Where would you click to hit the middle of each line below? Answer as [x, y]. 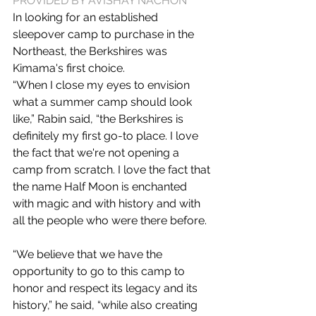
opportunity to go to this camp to [100, 271]
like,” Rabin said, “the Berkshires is [99, 119]
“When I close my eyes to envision [103, 85]
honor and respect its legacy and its [107, 288]
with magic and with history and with [108, 203]
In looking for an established [87, 17]
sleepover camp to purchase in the [105, 34]
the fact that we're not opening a [97, 153]
